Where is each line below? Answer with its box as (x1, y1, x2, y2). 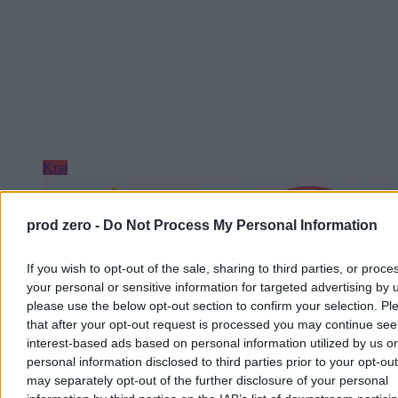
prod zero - (27, 217, 103, 233)
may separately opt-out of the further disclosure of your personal (27, 372, 388, 387)
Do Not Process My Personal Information (103, 217, 378, 233)
